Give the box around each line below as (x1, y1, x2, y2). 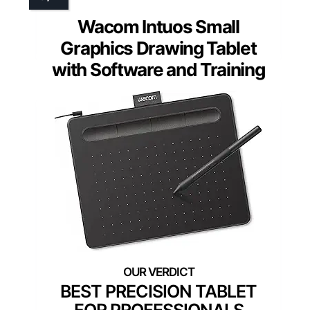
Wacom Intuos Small (77, 15, 239, 37)
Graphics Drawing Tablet (60, 37, 257, 59)
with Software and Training (52, 58, 265, 80)
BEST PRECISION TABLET (60, 280, 257, 302)
